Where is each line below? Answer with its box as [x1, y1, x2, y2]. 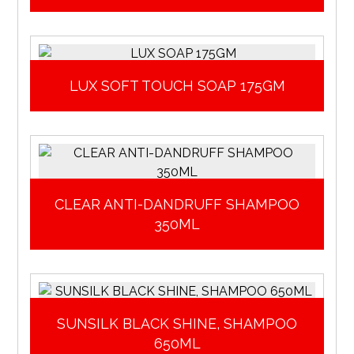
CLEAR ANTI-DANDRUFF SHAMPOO [55, 196, 299, 213]
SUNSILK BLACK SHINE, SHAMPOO [57, 315, 297, 333]
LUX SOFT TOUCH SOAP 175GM [69, 77, 285, 95]
